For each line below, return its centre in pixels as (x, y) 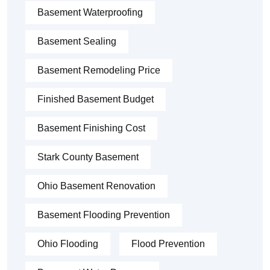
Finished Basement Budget (96, 99)
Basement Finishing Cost (91, 128)
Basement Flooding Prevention (104, 215)
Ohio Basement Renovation (96, 186)
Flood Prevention (168, 244)
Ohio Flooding (68, 244)
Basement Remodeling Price (99, 71)
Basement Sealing (77, 42)
